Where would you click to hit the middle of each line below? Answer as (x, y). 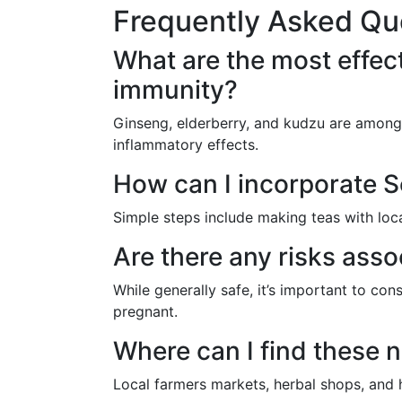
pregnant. (145, 311)
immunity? (175, 90)
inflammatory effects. (186, 144)
